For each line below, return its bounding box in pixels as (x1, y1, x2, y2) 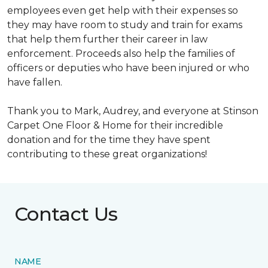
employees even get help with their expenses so (7, 5, 238, 16)
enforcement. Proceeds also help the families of (7, 48, 235, 59)
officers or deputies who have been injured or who (7, 62, 249, 74)
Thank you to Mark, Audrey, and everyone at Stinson (7, 105, 258, 117)
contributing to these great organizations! (7, 148, 207, 160)
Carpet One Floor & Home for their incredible (7, 120, 223, 131)
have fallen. (7, 77, 62, 88)
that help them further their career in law (7, 33, 208, 45)
